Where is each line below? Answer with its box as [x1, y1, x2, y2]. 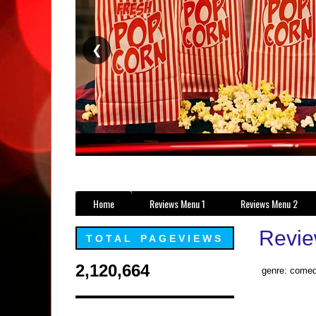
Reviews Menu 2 [241, 196, 298, 211]
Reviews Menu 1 [150, 196, 205, 211]
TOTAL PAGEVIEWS [85, 233, 224, 245]
